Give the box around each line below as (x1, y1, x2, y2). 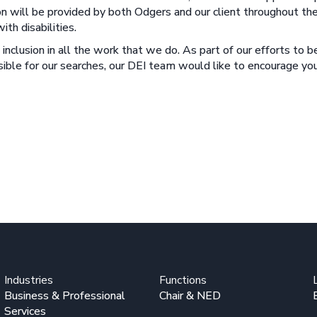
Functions (158, 272, 207, 288)
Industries (4, 272, 54, 288)
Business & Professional (4, 287, 126, 304)
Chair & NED (158, 287, 221, 304)
